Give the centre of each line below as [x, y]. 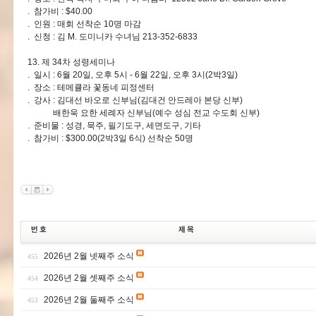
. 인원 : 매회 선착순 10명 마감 [84, 24]
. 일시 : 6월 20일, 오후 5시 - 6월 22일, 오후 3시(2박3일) [133, 75]
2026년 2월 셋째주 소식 [89, 278]
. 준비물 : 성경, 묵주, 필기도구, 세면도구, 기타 [114, 126]
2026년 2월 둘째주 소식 [89, 300]
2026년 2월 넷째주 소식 [89, 256]
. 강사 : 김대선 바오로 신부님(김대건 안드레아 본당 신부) [135, 100]
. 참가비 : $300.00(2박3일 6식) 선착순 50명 [110, 138]
